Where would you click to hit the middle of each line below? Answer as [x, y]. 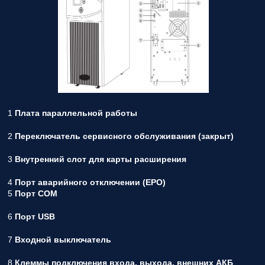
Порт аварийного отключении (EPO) [90, 182]
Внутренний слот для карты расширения [101, 159]
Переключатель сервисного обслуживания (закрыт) [124, 136]
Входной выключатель [63, 240]
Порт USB [35, 217]
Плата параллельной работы [76, 113]
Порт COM [36, 194]
